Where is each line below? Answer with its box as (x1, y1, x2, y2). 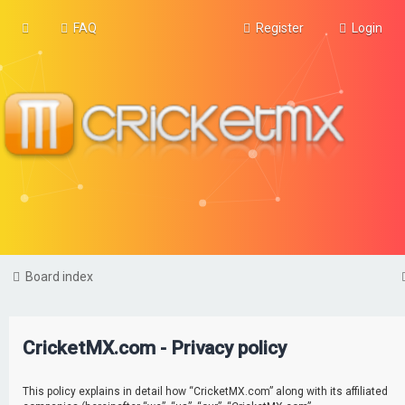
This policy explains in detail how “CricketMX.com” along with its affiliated (23, 384, 388, 398)
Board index (25, 269, 93, 284)
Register (256, 21, 304, 35)
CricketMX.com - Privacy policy (23, 336, 287, 359)
